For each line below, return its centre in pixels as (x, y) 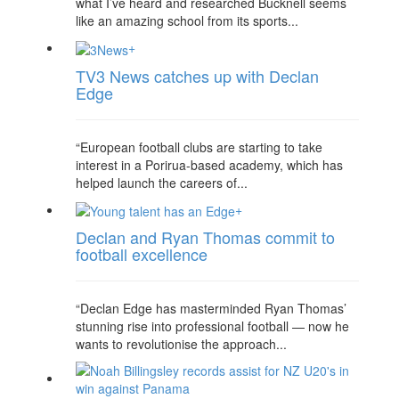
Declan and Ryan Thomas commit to (205, 236)
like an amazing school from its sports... (187, 21)
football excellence (142, 253)
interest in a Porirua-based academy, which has (209, 164)
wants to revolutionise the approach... (181, 343)
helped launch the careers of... (162, 182)
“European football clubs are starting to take (199, 147)
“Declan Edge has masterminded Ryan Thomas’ (211, 308)
